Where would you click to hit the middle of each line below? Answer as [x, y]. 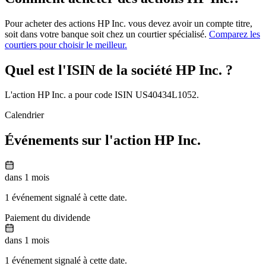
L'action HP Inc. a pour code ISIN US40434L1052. [102, 95]
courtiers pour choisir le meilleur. [66, 45]
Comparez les [235, 34]
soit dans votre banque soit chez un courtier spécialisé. [107, 34]
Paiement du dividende [47, 218]
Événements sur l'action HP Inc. [103, 140]
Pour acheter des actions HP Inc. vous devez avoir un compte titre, [129, 23]
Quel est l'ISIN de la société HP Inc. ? [119, 70]
